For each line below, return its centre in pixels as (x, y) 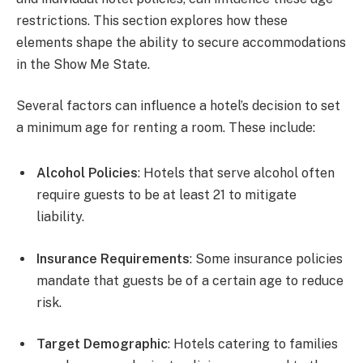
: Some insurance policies (266, 258)
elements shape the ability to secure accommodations (181, 42)
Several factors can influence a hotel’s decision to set (178, 106)
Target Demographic (102, 344)
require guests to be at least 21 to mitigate (167, 195)
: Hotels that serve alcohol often (236, 173)
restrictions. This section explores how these (152, 20)
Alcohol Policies (87, 173)
